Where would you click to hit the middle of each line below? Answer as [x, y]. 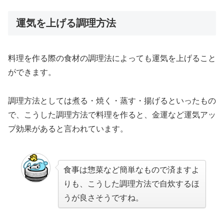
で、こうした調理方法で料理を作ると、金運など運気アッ [112, 114]
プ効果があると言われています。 [68, 128]
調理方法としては [40, 100]
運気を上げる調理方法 [66, 23]
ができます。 [32, 72]
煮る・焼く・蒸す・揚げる [120, 100]
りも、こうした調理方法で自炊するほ [131, 183]
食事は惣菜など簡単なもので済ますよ [131, 169]
